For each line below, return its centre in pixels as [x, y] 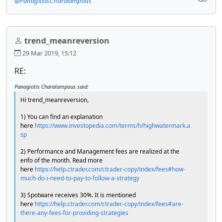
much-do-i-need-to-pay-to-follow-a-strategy [80, 178]
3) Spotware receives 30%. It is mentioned [78, 195]
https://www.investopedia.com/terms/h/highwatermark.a [112, 125]
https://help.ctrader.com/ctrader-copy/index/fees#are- [109, 204]
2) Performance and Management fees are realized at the [100, 151]
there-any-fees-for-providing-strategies [74, 213]
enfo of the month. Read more [61, 160]
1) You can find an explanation [61, 116]
